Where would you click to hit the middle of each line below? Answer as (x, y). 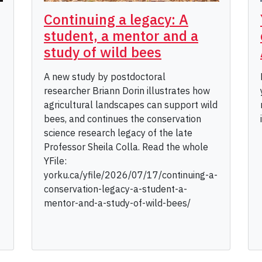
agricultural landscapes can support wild (131, 105)
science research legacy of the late (118, 133)
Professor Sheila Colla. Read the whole (126, 147)
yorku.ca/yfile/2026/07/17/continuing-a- (131, 175)
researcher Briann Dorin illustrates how (127, 91)
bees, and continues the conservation (123, 119)
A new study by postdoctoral (105, 77)
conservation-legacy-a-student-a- (116, 189)
